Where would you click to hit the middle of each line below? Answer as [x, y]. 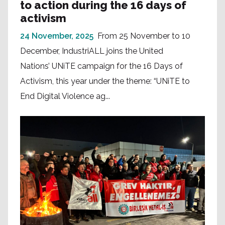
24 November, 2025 [57, 36]
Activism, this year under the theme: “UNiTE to [105, 81]
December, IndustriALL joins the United [92, 51]
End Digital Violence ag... [65, 96]
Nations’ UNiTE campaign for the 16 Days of [101, 66]
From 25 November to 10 [144, 36]
